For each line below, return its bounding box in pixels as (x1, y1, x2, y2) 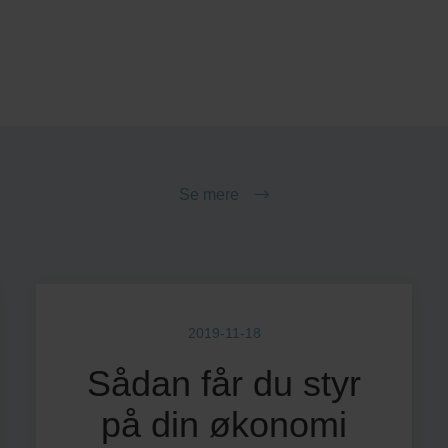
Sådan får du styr (87, 363, 361, 404)
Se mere (179, 186, 239, 203)
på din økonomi (101, 404, 347, 445)
